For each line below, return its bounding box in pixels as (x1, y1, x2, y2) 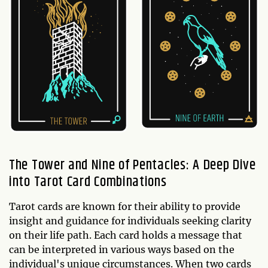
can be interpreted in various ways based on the (9, 243, 234, 256)
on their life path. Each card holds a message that (9, 229, 242, 242)
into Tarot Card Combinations (9, 171, 167, 193)
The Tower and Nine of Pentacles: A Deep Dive (9, 154, 256, 176)
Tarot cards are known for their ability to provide (9, 200, 240, 213)
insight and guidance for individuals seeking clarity (9, 215, 251, 227)
